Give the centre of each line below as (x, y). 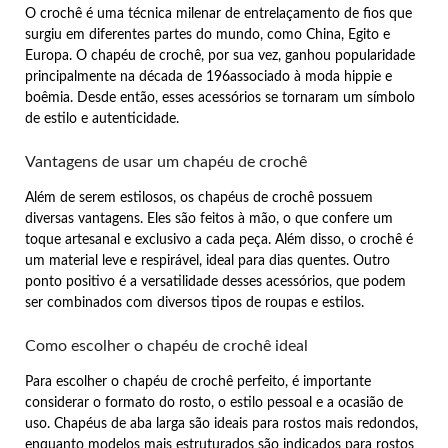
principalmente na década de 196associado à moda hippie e (208, 76)
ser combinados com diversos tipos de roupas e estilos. (194, 302)
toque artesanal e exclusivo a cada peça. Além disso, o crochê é (219, 239)
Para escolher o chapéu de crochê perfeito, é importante (198, 381)
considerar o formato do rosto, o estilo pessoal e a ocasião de (214, 402)
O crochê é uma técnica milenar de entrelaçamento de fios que (218, 13)
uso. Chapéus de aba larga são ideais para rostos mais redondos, (221, 423)
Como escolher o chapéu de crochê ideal (166, 345)
